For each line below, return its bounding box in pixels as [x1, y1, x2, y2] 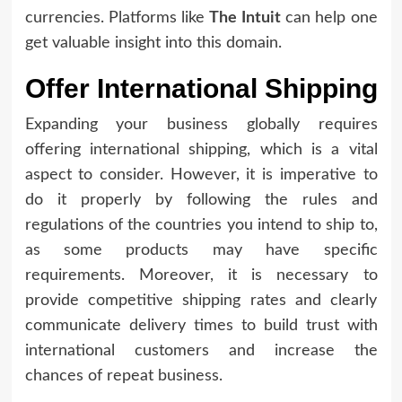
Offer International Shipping [24, 73, 378, 103]
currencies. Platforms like [24, 9, 210, 26]
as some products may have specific [24, 241, 378, 258]
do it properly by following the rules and [24, 191, 378, 208]
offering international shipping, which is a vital [24, 141, 378, 158]
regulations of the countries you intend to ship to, [24, 216, 378, 233]
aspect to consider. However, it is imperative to [24, 166, 378, 183]
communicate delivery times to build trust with [24, 317, 378, 334]
